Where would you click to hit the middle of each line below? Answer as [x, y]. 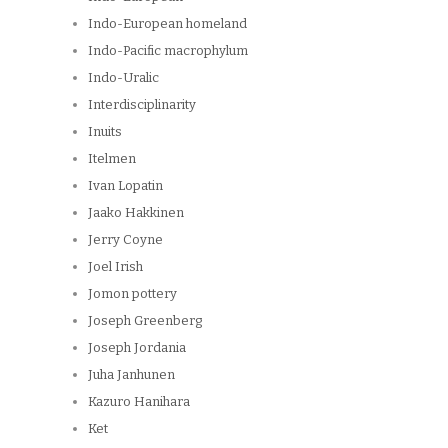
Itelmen [112, 158]
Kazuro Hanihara [139, 401]
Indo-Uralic [123, 77]
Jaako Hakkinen [136, 212]
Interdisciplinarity [142, 104]
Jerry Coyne [125, 239]
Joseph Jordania [137, 347]
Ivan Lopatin [125, 185]
